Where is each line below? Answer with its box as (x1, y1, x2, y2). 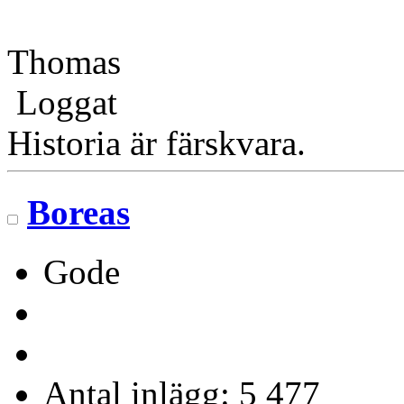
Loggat (7, 83, 117, 123)
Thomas (7, 42, 121, 82)
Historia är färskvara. (7, 124, 306, 163)
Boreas (27, 192, 130, 232)
